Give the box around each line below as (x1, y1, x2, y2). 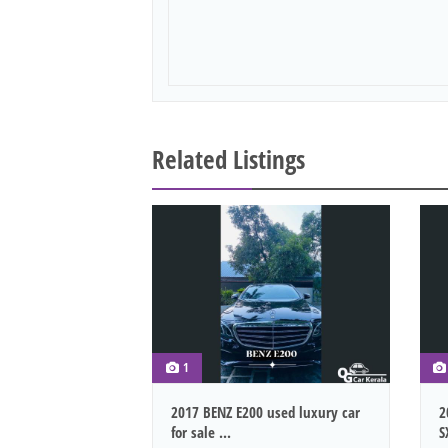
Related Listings (152, 142, 305, 177)
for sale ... (171, 422, 231, 443)
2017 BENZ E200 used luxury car (171, 402, 360, 423)
